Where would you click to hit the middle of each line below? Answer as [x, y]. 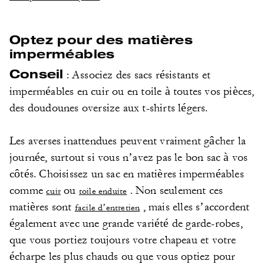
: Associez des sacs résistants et [137, 75]
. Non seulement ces [175, 190]
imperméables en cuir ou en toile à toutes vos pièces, [132, 91]
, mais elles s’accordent [195, 207]
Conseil [37, 73]
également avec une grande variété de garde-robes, [126, 223]
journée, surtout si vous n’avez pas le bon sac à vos [129, 157]
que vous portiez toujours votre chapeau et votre [123, 240]
